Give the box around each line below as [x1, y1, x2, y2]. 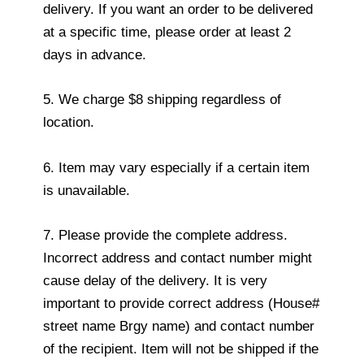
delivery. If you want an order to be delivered [43, 2, 313, 18]
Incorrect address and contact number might [43, 249, 312, 266]
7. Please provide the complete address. [43, 227, 288, 243]
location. [43, 115, 94, 131]
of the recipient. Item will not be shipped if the [43, 340, 318, 357]
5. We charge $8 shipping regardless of [43, 92, 281, 108]
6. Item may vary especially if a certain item [43, 159, 310, 175]
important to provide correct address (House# [43, 295, 319, 311]
